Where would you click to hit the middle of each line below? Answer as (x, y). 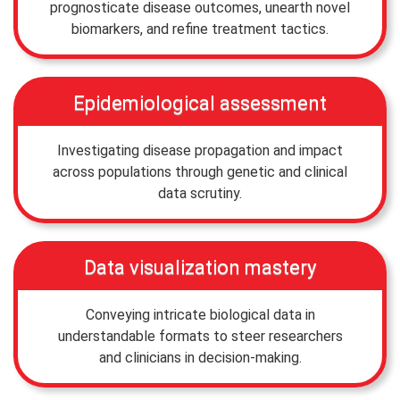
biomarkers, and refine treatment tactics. (200, 29)
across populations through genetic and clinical (200, 171)
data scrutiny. (200, 193)
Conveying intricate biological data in (200, 314)
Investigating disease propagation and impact (200, 150)
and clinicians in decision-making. (200, 357)
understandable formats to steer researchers (200, 336)
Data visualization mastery (200, 267)
